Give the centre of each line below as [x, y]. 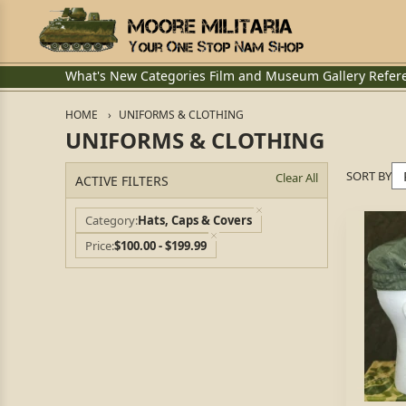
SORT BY [369, 175]
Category [110, 220]
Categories [173, 76]
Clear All [297, 178]
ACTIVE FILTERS [122, 180]
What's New [101, 76]
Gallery [344, 76]
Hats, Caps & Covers [195, 220]
